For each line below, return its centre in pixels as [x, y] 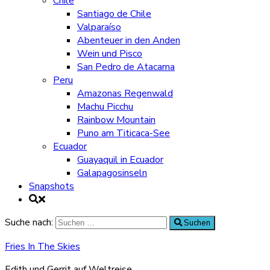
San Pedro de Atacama [126, 67]
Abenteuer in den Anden [129, 40]
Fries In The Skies [42, 246]
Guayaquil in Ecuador [120, 160]
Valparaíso [99, 27]
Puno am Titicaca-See [124, 133]
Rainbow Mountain [116, 120]
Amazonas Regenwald [125, 93]
